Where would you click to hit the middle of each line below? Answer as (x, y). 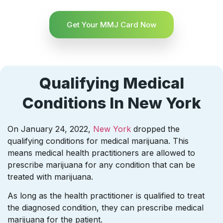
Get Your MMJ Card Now (111, 24)
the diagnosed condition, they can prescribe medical (106, 208)
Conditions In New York (111, 103)
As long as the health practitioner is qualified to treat (106, 196)
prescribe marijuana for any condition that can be (101, 165)
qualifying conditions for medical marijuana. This (98, 141)
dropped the (155, 129)
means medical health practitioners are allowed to (101, 153)
